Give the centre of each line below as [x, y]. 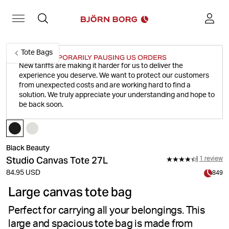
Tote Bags [37, 53]
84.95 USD [23, 173]
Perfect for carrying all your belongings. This [107, 212]
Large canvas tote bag [70, 192]
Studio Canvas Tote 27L [57, 160]
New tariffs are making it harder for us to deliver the [101, 66]
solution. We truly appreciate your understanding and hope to [117, 96]
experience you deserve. [59, 76]
